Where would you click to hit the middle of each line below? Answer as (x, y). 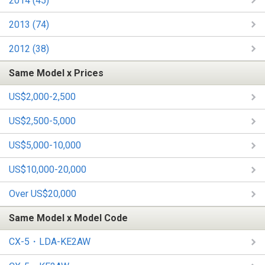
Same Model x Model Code (68, 218)
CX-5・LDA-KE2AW (50, 241)
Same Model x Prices (56, 73)
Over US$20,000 (43, 194)
